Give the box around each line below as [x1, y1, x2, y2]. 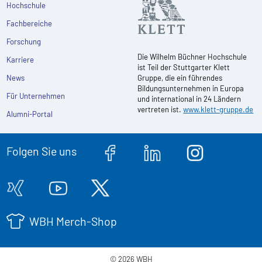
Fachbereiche [6, 19, 53, 29]
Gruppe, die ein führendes [137, 73, 223, 83]
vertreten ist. [137, 105, 184, 115]
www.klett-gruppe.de [183, 105, 254, 115]
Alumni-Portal [6, 109, 53, 119]
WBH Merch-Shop [29, 214, 117, 229]
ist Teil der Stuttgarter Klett [137, 63, 230, 73]
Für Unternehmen [6, 91, 65, 101]
